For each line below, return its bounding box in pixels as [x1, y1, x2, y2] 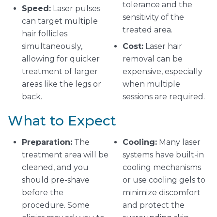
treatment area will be [22, 150, 108, 159]
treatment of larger [22, 66, 98, 76]
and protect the [123, 200, 185, 210]
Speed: [22, 3, 51, 13]
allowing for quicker [22, 54, 100, 63]
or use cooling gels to [123, 175, 205, 185]
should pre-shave [22, 175, 90, 185]
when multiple [123, 79, 180, 89]
